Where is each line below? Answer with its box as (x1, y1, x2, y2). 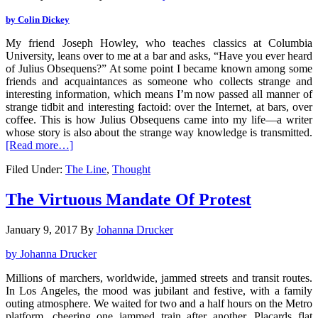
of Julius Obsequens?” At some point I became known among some (6, 62, 312, 75)
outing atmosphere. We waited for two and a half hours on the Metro (6, 297, 312, 309)
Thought (112, 163, 150, 175)
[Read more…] (6, 138, 73, 151)
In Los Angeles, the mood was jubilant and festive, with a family (6, 284, 312, 297)
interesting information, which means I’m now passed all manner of (6, 87, 312, 100)
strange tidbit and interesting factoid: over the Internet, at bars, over (6, 100, 312, 113)
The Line (65, 163, 106, 175)
